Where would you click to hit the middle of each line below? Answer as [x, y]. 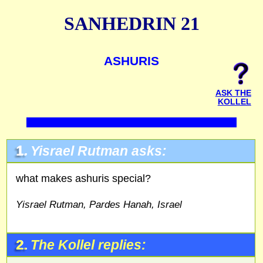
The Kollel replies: [88, 245]
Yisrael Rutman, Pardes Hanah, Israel [99, 205]
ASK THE [233, 93]
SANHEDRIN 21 [131, 24]
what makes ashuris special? [83, 178]
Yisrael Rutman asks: [98, 151]
